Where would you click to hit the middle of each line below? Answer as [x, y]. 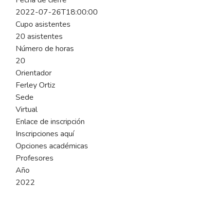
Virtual [26, 109]
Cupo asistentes [43, 24]
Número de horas [45, 49]
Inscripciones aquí [45, 134]
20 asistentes [39, 36]
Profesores [34, 158]
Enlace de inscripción [50, 122]
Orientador [33, 73]
